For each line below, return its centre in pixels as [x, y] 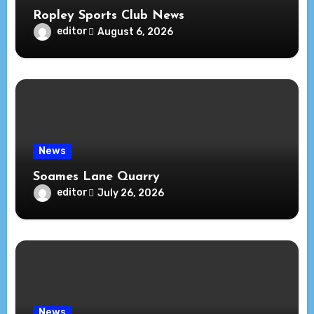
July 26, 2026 [131, 193]
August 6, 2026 [136, 32]
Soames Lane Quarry [97, 177]
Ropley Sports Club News [109, 16]
